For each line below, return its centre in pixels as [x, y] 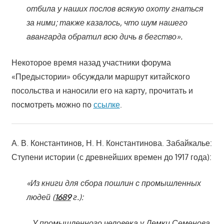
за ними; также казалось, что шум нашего [107, 22]
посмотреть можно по [52, 104]
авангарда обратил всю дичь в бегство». [104, 36]
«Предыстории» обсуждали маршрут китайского [100, 76]
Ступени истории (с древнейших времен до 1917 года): [111, 157]
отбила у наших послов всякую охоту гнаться [115, 8]
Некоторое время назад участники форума [91, 62]
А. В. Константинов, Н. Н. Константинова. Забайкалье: [111, 143]
